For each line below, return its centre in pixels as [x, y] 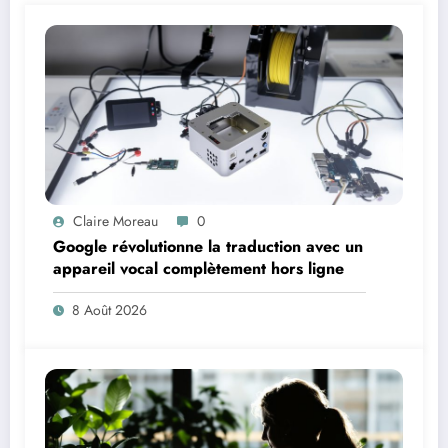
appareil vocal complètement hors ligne [198, 269]
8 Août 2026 [109, 310]
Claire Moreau [115, 221]
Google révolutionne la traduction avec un [208, 247]
